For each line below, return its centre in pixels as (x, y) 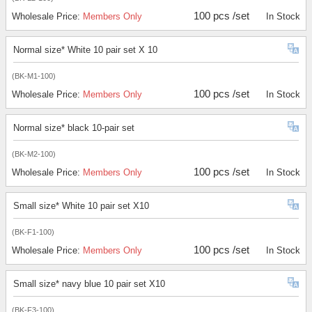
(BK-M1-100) (34, 76)
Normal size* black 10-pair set (74, 128)
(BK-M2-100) (34, 154)
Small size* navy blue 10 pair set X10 (89, 284)
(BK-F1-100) (33, 232)
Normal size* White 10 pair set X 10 (85, 50)
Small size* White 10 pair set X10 (81, 206)
